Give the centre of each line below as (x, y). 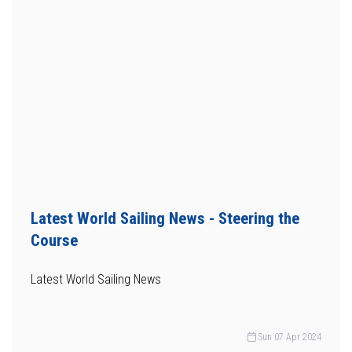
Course (54, 240)
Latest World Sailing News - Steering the (165, 218)
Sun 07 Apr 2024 (289, 337)
